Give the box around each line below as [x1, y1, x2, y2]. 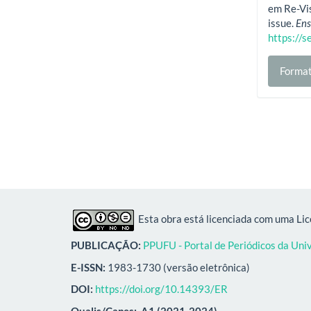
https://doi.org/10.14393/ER [95, 283, 228, 295]
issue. [268, 17, 296, 29]
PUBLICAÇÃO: [71, 239, 143, 251]
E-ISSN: [71, 260, 106, 274]
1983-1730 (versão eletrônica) [106, 260, 250, 274]
